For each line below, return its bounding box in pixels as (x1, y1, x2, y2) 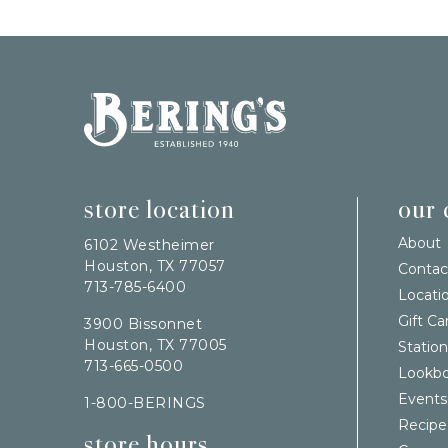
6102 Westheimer (84, 235, 215, 254)
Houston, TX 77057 (84, 256, 226, 275)
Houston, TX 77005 (84, 335, 227, 354)
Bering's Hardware (84, 92, 213, 110)
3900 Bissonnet (84, 314, 202, 333)
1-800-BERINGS (84, 393, 206, 412)
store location (84, 193, 235, 225)
